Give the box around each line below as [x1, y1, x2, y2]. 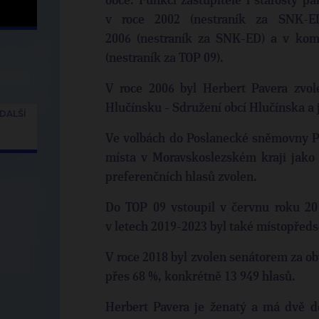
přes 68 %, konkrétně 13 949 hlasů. [105, 271, 296, 283]
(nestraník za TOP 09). [105, 52, 226, 65]
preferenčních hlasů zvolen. [105, 171, 260, 184]
